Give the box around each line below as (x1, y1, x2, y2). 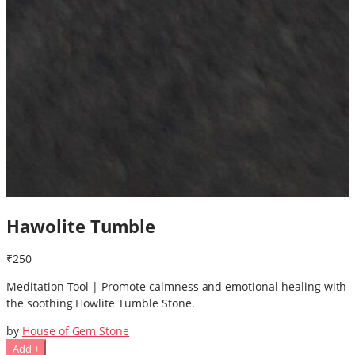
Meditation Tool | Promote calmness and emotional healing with (6, 279, 347, 295)
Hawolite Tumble (6, 213, 156, 238)
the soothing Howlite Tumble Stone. (6, 296, 195, 311)
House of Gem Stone (21, 323, 130, 339)
